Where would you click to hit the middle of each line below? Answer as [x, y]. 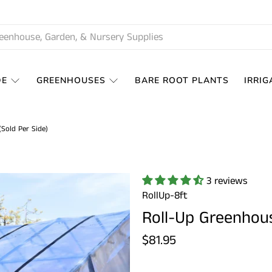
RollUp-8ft [165, 196]
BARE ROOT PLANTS [182, 81]
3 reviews [227, 181]
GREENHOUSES [71, 81]
